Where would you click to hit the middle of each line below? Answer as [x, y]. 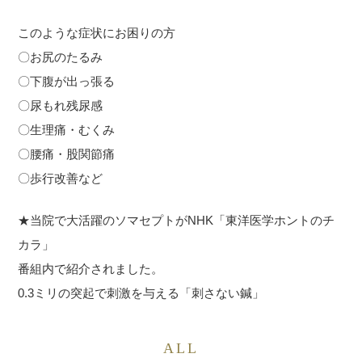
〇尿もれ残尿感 [61, 105]
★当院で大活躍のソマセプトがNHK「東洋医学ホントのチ [177, 220]
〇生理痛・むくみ [67, 129]
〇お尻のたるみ [61, 57]
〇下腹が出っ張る [67, 81]
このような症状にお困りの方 [97, 32]
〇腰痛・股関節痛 [67, 154]
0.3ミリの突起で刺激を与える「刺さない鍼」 [141, 293]
